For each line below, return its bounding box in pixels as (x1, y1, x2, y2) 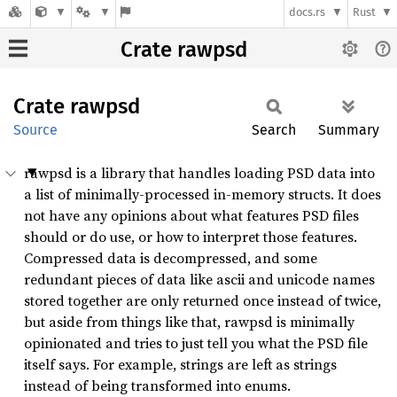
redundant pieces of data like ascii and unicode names (24, 269, 375, 289)
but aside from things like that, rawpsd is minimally (24, 312, 354, 331)
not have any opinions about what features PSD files (24, 206, 359, 225)
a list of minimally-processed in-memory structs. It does (24, 184, 381, 204)
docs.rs (289, 5, 326, 19)
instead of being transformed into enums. (24, 376, 291, 395)
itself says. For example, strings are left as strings (24, 354, 337, 374)
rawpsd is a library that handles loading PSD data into (24, 163, 375, 183)
